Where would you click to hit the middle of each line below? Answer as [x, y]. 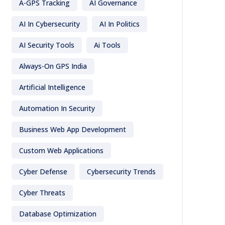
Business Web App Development [73, 129]
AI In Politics [120, 24]
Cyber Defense [43, 172]
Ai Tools [107, 45]
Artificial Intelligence [52, 87]
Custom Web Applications [61, 150]
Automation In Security [57, 108]
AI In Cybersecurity [49, 24]
